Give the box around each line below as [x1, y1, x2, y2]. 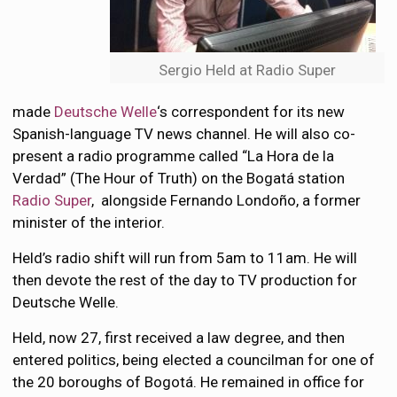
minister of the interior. [12, 214, 166, 231]
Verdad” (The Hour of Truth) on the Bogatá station [12, 169, 346, 187]
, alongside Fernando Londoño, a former [91, 191, 362, 209]
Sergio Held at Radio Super [158, 61, 336, 79]
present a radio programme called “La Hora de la [12, 147, 335, 165]
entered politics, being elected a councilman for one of [12, 351, 376, 369]
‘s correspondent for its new [157, 103, 346, 121]
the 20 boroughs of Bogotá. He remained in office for [12, 373, 365, 391]
